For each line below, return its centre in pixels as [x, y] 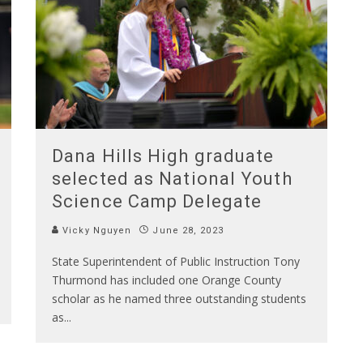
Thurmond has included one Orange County [167, 280]
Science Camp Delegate [157, 201]
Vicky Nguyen [96, 230]
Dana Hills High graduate [163, 156]
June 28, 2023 [188, 230]
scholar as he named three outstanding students [179, 298]
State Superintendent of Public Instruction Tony [176, 261]
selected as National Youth [172, 178]
